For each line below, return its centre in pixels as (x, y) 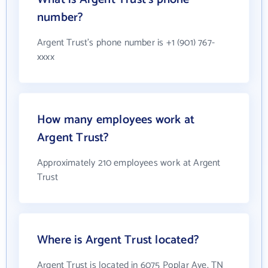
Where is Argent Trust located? (118, 240)
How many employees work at (116, 120)
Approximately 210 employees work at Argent (129, 163)
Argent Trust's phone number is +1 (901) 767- (126, 43)
